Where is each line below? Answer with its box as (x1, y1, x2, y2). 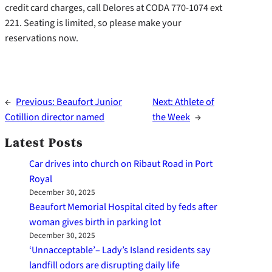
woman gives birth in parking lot (29, 215, 161, 229)
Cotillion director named (5, 110, 104, 124)
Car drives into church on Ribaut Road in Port (29, 157, 212, 171)
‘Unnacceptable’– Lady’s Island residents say (29, 243, 211, 257)
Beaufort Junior (56, 95, 122, 109)
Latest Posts (5, 134, 83, 152)
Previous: (16, 95, 56, 109)
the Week (152, 110, 191, 124)
